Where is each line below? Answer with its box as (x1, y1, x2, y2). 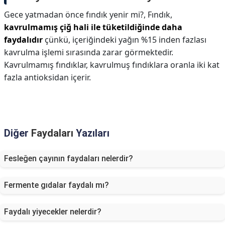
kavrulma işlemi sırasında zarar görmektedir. (4, 47, 173, 58)
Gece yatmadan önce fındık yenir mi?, (4, 9, 148, 20)
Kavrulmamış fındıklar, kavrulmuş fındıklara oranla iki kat (4, 59, 219, 70)
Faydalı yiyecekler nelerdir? (4, 207, 101, 216)
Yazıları (73, 127, 109, 139)
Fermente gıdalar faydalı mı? (4, 180, 109, 190)
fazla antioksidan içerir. (4, 72, 91, 83)
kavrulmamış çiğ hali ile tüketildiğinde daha (4, 22, 182, 33)
